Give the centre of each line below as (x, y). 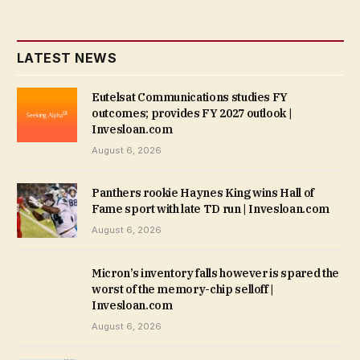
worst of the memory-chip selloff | (183, 289)
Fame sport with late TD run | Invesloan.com (211, 209)
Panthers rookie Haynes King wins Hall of (203, 192)
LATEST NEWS (67, 57)
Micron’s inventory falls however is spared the (215, 273)
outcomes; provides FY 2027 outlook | (192, 113)
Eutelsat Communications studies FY (190, 97)
